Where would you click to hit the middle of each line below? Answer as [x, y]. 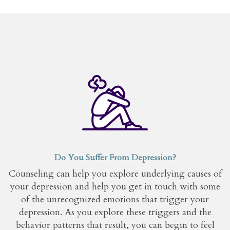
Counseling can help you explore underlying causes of [115, 174]
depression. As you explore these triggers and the [115, 212]
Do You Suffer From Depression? [115, 158]
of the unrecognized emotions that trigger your [115, 199]
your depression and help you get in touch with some [115, 187]
